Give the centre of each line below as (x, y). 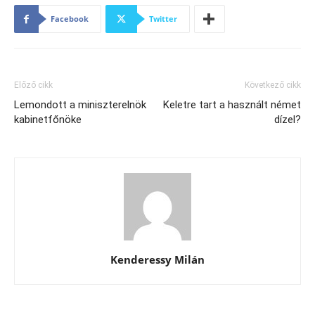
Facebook (70, 19)
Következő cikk (273, 85)
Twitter (163, 19)
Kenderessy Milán (157, 260)
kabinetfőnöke (48, 120)
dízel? (288, 120)
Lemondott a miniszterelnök (80, 105)
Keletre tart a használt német (232, 105)
